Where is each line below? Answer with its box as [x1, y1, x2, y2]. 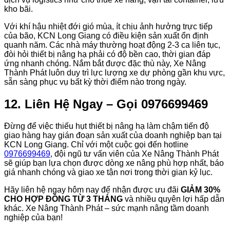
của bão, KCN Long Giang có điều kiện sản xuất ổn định [4, 31, 208, 40]
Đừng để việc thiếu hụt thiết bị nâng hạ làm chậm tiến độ [4, 121, 209, 130]
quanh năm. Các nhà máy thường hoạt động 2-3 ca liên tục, [4, 40, 220, 49]
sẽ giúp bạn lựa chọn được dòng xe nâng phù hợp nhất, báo [4, 158, 224, 167]
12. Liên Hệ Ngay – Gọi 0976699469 [4, 97, 208, 111]
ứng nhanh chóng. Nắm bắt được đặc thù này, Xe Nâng [4, 59, 206, 68]
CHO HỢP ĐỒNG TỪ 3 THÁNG [4, 194, 123, 203]
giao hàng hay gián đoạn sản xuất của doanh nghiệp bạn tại [4, 130, 222, 140]
